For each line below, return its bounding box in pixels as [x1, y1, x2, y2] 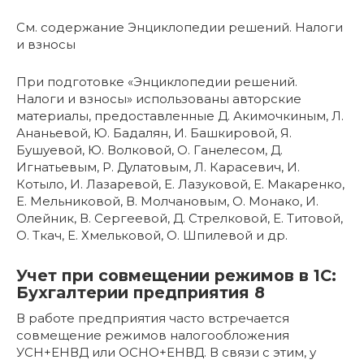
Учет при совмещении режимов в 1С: [16, 266, 336, 285]
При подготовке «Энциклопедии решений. [16, 73, 297, 89]
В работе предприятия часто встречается [16, 310, 289, 326]
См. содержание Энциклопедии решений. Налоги [16, 19, 343, 35]
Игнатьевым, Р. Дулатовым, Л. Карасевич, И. [16, 158, 300, 175]
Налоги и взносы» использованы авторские [16, 90, 301, 106]
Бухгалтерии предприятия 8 [16, 283, 265, 302]
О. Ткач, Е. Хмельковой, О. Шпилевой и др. [16, 227, 288, 243]
